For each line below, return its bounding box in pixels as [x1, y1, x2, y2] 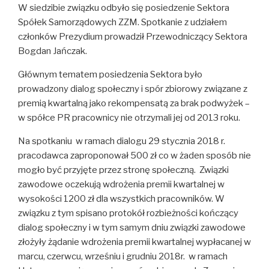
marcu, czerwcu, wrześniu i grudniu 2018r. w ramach [18, 250, 228, 262]
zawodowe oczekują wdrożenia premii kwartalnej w [18, 178, 225, 190]
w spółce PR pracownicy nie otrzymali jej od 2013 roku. [18, 112, 240, 123]
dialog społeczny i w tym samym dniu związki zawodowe [18, 222, 246, 233]
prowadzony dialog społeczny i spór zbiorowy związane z [18, 83, 247, 94]
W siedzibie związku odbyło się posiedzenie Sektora [18, 2, 229, 13]
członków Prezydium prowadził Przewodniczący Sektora [18, 31, 247, 42]
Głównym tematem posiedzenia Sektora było [18, 68, 202, 80]
